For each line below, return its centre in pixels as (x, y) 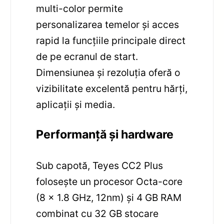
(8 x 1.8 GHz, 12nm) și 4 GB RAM (109, 198)
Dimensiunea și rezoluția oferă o (108, 73)
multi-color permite (80, 9)
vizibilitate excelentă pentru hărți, (112, 89)
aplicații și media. (76, 105)
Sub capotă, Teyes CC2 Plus (100, 166)
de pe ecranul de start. (87, 57)
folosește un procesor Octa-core (109, 182)
